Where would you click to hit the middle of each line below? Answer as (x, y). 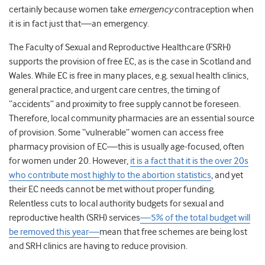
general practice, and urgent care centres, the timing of (114, 90)
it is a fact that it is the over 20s (189, 161)
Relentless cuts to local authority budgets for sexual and (116, 204)
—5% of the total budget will (195, 218)
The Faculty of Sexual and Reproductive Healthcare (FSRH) (120, 48)
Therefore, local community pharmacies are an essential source (132, 119)
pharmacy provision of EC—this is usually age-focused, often (127, 147)
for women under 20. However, (70, 161)
